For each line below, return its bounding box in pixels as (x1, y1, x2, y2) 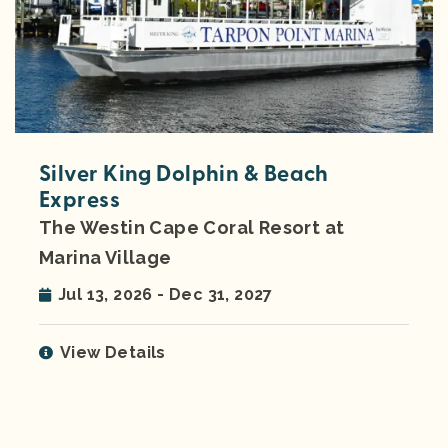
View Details (60, 342, 166, 362)
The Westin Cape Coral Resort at (39, 216, 345, 238)
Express (39, 185, 121, 214)
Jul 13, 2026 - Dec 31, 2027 (58, 284, 273, 304)
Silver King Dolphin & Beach (39, 159, 329, 188)
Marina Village (39, 246, 172, 268)
